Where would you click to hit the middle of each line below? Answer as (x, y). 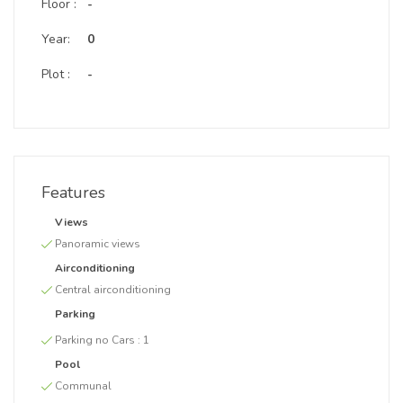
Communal (83, 386)
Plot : (56, 74)
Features (73, 193)
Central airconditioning (113, 290)
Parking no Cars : (99, 340)
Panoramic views (98, 244)
